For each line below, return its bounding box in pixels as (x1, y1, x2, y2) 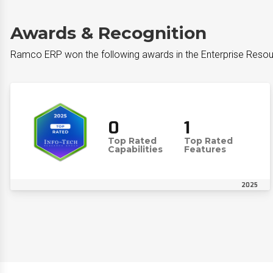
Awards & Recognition (10, 23, 207, 43)
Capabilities (108, 144, 163, 155)
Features (183, 144, 226, 155)
